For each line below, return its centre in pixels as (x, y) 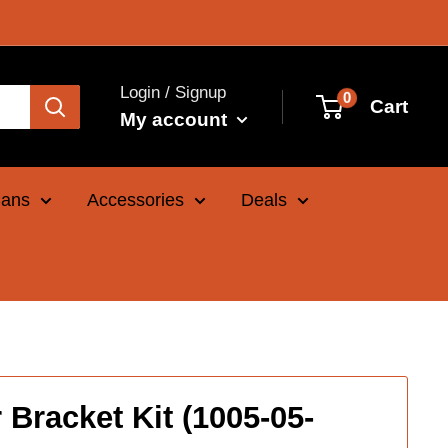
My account (176, 119)
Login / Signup (173, 92)
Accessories (135, 200)
